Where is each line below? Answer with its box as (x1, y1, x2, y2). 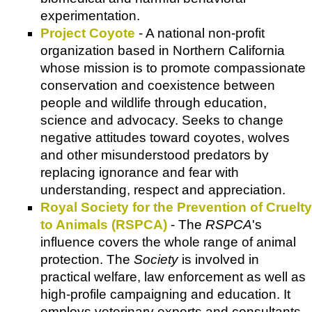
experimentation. (40, 8, 140, 23)
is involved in (178, 251, 259, 267)
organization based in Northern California (40, 42, 285, 58)
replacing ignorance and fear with (40, 164, 239, 180)
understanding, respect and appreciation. (40, 182, 286, 197)
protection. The (40, 251, 134, 267)
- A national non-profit (135, 25, 265, 40)
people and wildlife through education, (40, 95, 267, 110)
